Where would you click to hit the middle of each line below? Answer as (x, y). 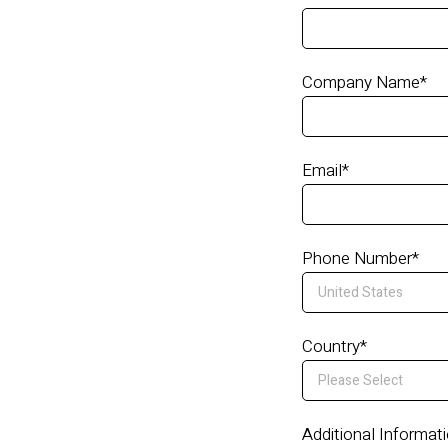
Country (331, 346)
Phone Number (357, 258)
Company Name (361, 82)
